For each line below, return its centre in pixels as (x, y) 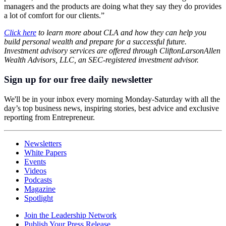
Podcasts (38, 180)
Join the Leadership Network (70, 215)
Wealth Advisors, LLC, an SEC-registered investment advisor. (101, 60)
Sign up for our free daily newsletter (78, 79)
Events (35, 161)
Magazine (40, 189)
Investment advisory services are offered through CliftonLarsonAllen (112, 51)
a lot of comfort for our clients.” (54, 16)
